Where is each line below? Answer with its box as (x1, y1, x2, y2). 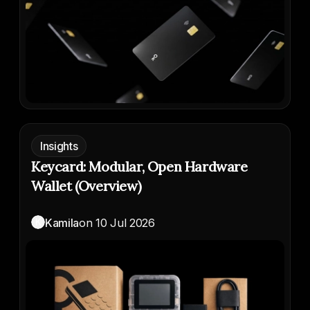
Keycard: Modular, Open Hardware (31, 158, 248, 176)
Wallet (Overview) (31, 177, 142, 195)
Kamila (45, 216, 80, 230)
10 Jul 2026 (95, 216, 155, 230)
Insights (40, 139, 78, 154)
